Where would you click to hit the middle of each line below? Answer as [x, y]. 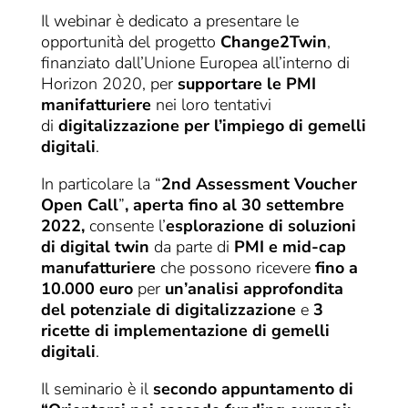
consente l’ [125, 226]
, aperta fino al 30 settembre [234, 205]
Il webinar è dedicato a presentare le [169, 21]
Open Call [79, 205]
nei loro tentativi [211, 105]
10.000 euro [87, 289]
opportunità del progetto [130, 42]
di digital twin [95, 247]
